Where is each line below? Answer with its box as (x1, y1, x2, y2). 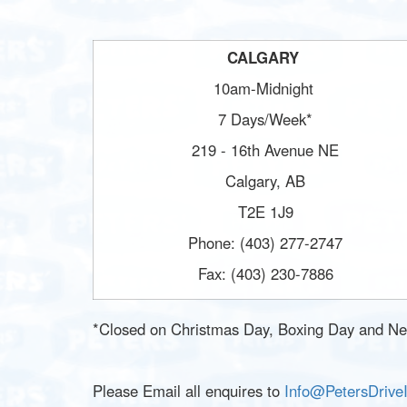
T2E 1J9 (237, 201, 293, 223)
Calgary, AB (225, 170, 305, 192)
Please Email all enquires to (93, 380, 284, 402)
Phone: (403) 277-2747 (188, 232, 342, 253)
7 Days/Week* (218, 108, 313, 130)
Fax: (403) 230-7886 (197, 263, 333, 284)
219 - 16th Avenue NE (192, 139, 339, 161)
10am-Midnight (213, 77, 318, 99)
